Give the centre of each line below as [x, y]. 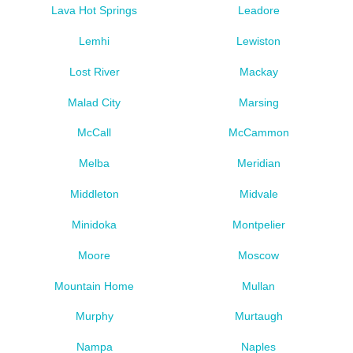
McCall [95, 133]
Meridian [258, 163]
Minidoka [95, 224]
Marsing [258, 102]
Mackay [258, 71]
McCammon [258, 133]
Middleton [94, 194]
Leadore [258, 11]
